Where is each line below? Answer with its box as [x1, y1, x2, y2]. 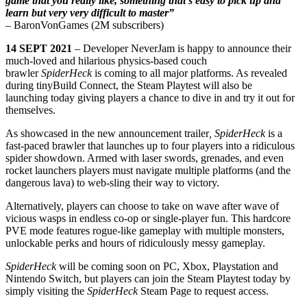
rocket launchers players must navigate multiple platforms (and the [5, 164, 291, 176]
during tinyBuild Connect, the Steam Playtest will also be [5, 79, 252, 91]
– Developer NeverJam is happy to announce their [72, 42, 291, 54]
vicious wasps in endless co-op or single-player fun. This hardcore [5, 212, 291, 224]
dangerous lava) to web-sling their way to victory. [5, 176, 222, 188]
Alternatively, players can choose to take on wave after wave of [5, 199, 279, 212]
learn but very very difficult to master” [5, 6, 174, 19]
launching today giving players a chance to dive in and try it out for [5, 91, 295, 103]
